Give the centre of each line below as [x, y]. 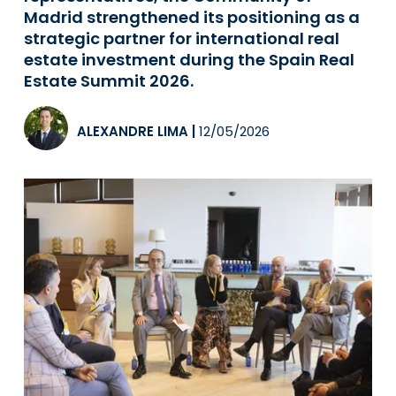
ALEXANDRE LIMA [133, 131]
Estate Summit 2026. [109, 81]
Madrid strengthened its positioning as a [192, 17]
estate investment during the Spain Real [189, 60]
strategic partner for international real [182, 38]
